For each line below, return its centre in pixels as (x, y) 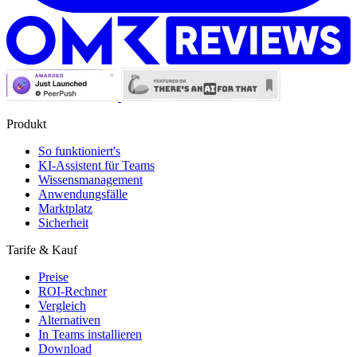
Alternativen (69, 320)
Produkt (26, 124)
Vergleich (62, 306)
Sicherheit (63, 223)
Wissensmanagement (90, 180)
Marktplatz (65, 209)
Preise (53, 277)
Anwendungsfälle (83, 194)
